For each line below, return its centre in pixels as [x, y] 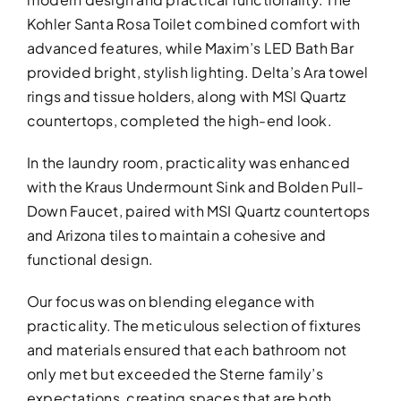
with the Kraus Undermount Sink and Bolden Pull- [195, 187]
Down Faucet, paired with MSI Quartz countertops [198, 211]
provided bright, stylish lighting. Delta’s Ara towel [197, 73]
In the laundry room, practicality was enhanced [188, 163]
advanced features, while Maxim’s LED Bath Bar [190, 48]
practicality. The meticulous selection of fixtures [193, 326]
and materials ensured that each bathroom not [187, 350]
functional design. [90, 260]
